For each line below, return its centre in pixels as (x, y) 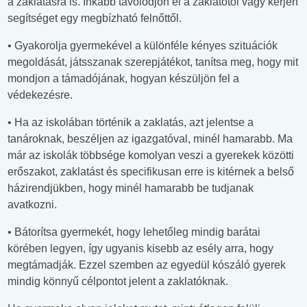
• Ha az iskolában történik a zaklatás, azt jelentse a (131, 123)
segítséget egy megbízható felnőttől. (95, 19)
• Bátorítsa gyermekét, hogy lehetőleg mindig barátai (134, 232)
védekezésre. (40, 95)
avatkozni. (32, 205)
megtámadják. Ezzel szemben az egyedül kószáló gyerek (147, 265)
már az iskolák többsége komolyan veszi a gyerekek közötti (151, 156)
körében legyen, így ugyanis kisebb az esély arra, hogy (140, 249)
